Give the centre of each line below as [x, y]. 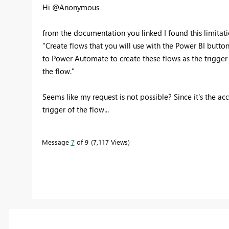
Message [56, 142]
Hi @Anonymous [72, 7]
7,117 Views [110, 142]
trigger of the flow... [75, 110]
